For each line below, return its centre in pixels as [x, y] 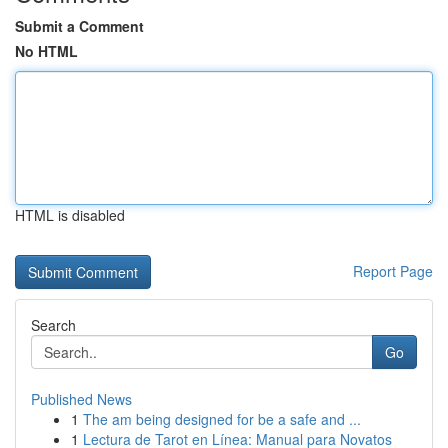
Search [53, 325]
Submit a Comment [79, 26]
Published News [81, 399]
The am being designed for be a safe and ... [222, 419]
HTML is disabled [70, 215]
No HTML [46, 51]
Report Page [393, 271]
